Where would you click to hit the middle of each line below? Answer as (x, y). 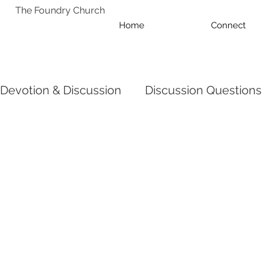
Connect (228, 25)
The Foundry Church (60, 10)
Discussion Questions (203, 90)
